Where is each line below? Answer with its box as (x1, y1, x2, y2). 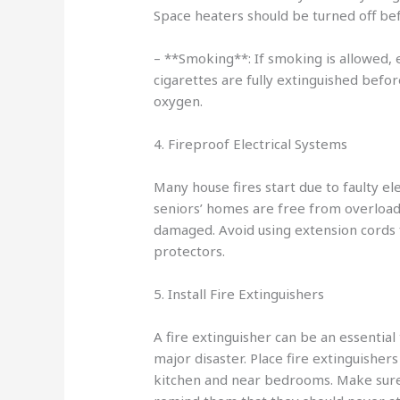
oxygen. (154, 92, 204, 111)
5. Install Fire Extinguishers (154, 285, 325, 304)
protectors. (154, 242, 226, 261)
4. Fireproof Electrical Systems (154, 135, 348, 154)
